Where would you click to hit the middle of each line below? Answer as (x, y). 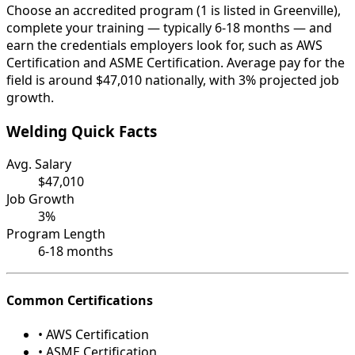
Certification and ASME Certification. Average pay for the (176, 62)
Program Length (56, 234)
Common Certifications (80, 300)
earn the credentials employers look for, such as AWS (164, 45)
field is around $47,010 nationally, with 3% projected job (173, 80)
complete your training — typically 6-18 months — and (169, 27)
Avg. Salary (39, 164)
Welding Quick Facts (82, 131)
